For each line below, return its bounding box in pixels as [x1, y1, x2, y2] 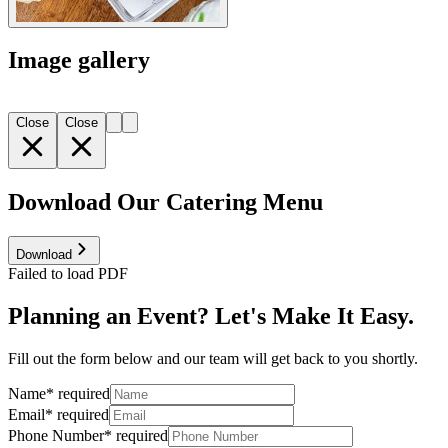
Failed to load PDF [8, 265, 128, 283]
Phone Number [8, 427, 104, 444]
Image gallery [8, 47, 150, 74]
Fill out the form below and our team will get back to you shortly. [8, 350, 418, 367]
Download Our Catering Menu [8, 189, 323, 216]
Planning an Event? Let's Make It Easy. [8, 303, 414, 330]
